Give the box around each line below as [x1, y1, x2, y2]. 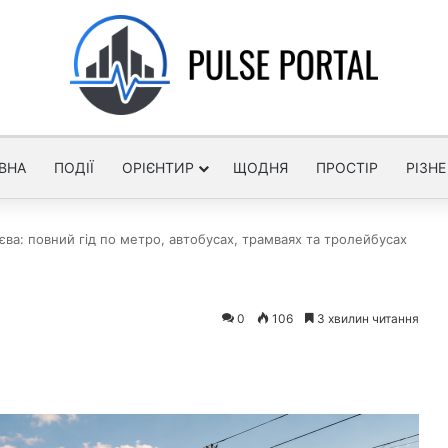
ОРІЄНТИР [121, 158, 194, 176]
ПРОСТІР [315, 158, 378, 176]
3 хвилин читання [314, 310, 419, 326]
